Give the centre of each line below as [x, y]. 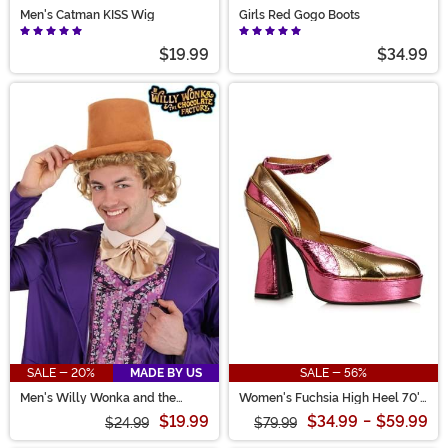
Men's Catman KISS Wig [87, 15]
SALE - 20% [61, 373]
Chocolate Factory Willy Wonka [110, 410]
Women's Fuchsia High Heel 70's [332, 398]
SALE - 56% [333, 373]
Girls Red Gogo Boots [299, 15]
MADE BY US [165, 373]
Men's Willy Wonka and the [98, 398]
